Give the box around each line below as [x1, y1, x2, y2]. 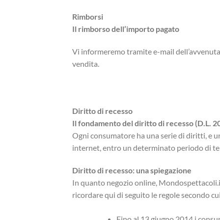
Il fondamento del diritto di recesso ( [72, 118, 197, 128]
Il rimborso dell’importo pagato [72, 24, 179, 34]
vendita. [72, 59, 99, 69]
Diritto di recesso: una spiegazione [72, 165, 192, 175]
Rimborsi [72, 12, 103, 22]
